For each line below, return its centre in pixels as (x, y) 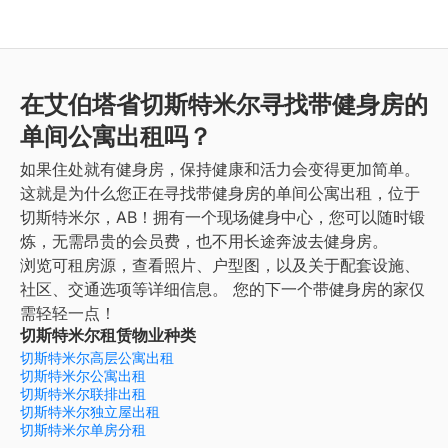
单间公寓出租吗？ (116, 137)
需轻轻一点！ (68, 313)
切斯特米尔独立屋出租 (90, 412)
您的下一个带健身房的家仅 (329, 289)
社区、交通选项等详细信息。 (124, 289)
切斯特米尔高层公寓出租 (97, 358)
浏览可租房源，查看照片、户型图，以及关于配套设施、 (220, 265)
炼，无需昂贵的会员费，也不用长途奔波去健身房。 (204, 241)
